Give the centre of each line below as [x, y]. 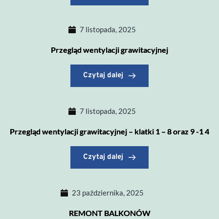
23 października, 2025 [108, 193]
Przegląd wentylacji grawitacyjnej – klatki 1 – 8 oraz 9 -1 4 [109, 131]
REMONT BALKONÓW [109, 213]
